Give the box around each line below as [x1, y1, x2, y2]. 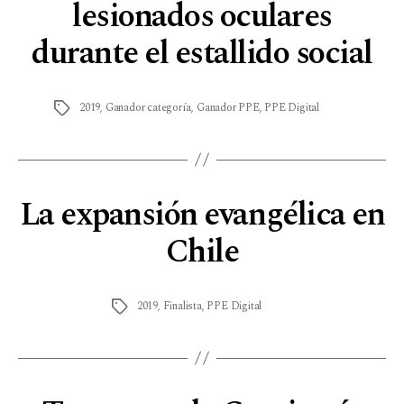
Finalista [162, 297, 202, 315]
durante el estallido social [32, 28, 372, 78]
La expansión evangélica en [19, 189, 385, 240]
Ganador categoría [105, 98, 192, 116]
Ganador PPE [196, 98, 260, 116]
